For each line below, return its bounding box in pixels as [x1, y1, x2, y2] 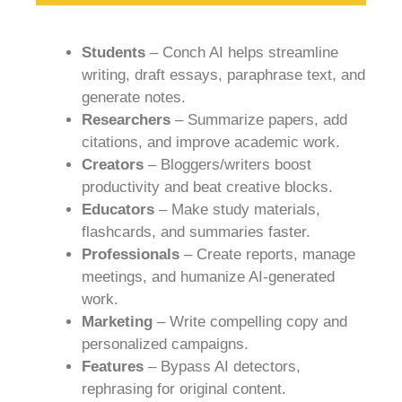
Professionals [82, 245, 179, 263]
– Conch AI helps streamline [145, 43, 338, 61]
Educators [82, 200, 154, 218]
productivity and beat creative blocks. [82, 178, 333, 196]
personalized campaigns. [82, 335, 249, 353]
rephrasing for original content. [82, 380, 286, 398]
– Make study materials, [154, 200, 320, 218]
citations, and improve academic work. [82, 133, 340, 151]
